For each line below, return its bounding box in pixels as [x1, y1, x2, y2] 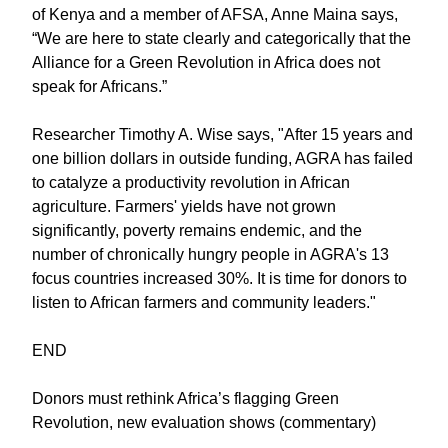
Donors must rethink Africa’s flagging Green [32, 390, 339, 407]
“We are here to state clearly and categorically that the [32, 30, 411, 47]
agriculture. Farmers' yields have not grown [32, 198, 336, 215]
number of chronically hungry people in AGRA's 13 [32, 246, 389, 263]
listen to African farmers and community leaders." [32, 294, 376, 311]
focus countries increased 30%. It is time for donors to [32, 270, 407, 287]
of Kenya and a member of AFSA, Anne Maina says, [32, 6, 398, 23]
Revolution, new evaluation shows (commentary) [32, 414, 376, 431]
